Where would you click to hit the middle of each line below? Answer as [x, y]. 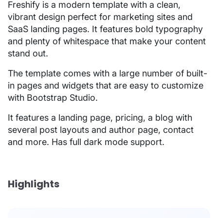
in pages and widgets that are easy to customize [106, 85]
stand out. [28, 53]
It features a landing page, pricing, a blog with [100, 117]
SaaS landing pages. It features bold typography [105, 29]
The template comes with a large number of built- [108, 73]
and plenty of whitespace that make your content [107, 41]
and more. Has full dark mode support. [86, 142]
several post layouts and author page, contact [101, 129]
